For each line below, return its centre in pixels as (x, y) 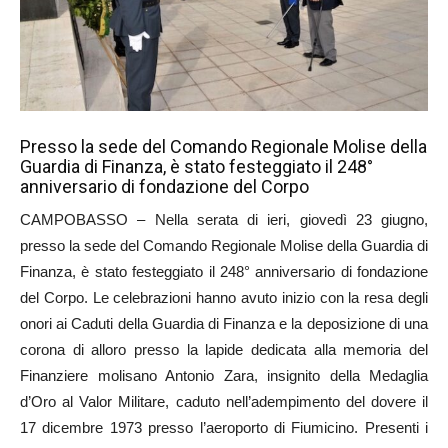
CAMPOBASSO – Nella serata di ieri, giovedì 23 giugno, (224, 219)
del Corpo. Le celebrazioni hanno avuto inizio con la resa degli (224, 297)
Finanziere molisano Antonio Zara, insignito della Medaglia (224, 375)
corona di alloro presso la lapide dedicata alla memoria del (224, 349)
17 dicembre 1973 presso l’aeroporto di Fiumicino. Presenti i (224, 427)
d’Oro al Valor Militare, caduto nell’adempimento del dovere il (224, 401)
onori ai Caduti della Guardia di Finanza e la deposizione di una (224, 323)
